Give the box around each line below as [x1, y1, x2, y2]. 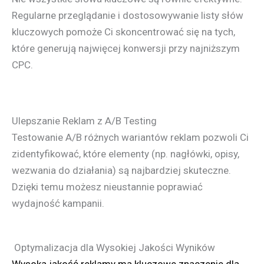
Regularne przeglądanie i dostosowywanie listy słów [12, 9, 243, 21]
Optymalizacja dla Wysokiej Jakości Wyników [12, 242, 215, 254]
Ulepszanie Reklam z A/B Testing [12, 115, 157, 127]
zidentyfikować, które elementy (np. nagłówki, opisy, [12, 148, 239, 160]
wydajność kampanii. [12, 197, 104, 210]
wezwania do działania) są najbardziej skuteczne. [12, 164, 231, 177]
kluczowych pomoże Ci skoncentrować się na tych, [12, 26, 235, 38]
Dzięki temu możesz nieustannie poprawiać [12, 181, 203, 193]
